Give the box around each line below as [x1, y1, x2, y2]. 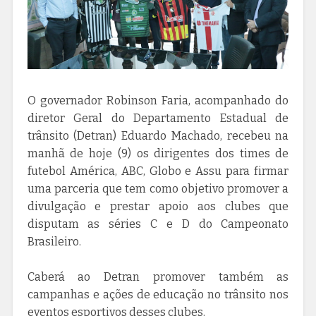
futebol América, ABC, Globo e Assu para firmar [27, 164, 289, 178]
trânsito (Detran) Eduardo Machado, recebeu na [27, 128, 289, 142]
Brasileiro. [27, 234, 81, 248]
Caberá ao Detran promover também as [27, 269, 289, 284]
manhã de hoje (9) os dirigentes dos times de [27, 146, 289, 160]
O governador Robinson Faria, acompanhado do [27, 93, 289, 107]
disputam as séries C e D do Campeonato [27, 217, 289, 231]
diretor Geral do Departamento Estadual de [27, 111, 289, 125]
